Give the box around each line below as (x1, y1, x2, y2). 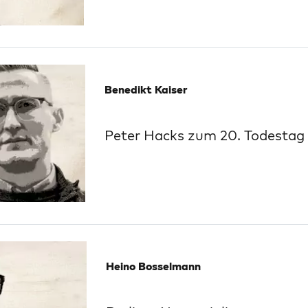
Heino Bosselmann (106, 259, 201, 273)
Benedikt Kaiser (104, 82, 188, 96)
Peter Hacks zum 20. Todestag (104, 126, 305, 144)
